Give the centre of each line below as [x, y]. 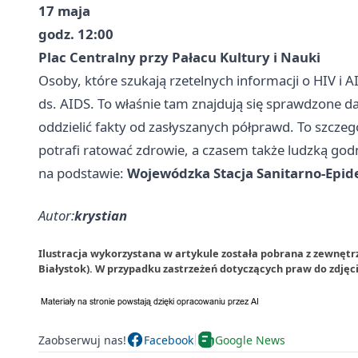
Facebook [169, 340]
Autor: [56, 216]
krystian [101, 216]
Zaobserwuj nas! [82, 340]
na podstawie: [83, 173]
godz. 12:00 [76, 34]
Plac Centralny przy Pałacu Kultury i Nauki [179, 58]
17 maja [64, 11]
